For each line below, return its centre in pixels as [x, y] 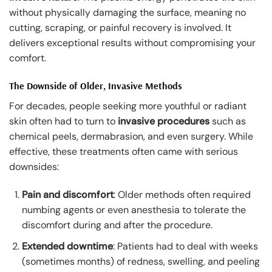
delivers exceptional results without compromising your [132, 43]
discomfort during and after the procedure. [117, 225]
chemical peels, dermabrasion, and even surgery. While [131, 137]
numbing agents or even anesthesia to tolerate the [134, 209]
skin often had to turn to [63, 121]
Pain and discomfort [67, 194]
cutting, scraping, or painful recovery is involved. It [120, 28]
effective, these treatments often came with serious [124, 152]
